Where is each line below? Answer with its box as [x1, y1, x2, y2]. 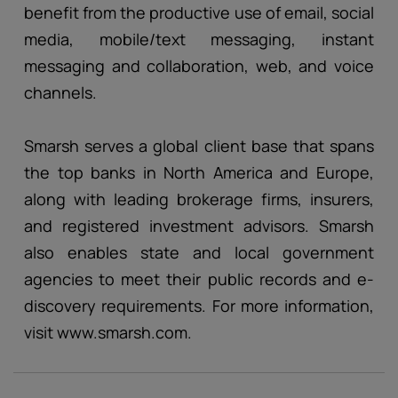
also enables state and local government [24, 242, 374, 263]
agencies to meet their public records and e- [24, 268, 374, 290]
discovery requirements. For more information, [24, 295, 374, 316]
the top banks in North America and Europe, [24, 162, 374, 183]
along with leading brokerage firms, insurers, [24, 188, 374, 210]
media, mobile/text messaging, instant [24, 28, 374, 50]
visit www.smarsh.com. [24, 322, 192, 343]
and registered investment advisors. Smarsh [24, 215, 374, 236]
